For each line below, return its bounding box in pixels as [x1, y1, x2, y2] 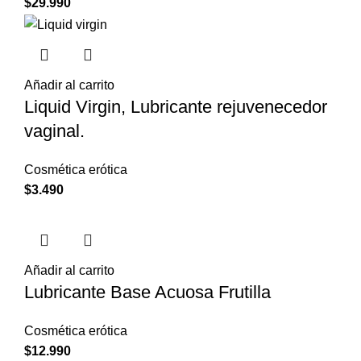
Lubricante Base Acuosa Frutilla [24, 281, 271, 302]
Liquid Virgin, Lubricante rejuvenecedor [24, 96, 327, 117]
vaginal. [24, 120, 85, 141]
